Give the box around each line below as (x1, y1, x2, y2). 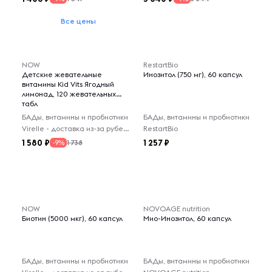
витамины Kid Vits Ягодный (22, 80, 114, 89)
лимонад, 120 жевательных (22, 89, 116, 98)
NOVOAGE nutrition (143, 204, 210, 213)
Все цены (61, 16, 96, 25)
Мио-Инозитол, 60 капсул (143, 214, 231, 223)
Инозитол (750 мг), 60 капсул (143, 70, 242, 79)
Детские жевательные (22, 70, 102, 79)
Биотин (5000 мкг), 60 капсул (22, 214, 123, 223)
